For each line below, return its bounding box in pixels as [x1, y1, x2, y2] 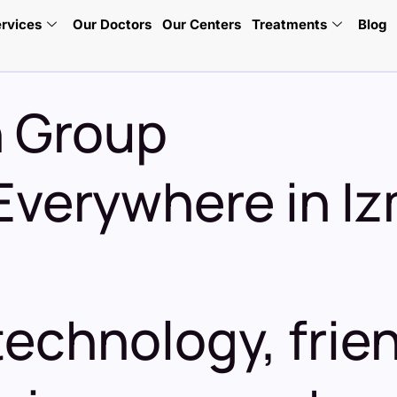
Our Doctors [73, 15, 152, 33]
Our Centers [162, 15, 242, 33]
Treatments [252, 15, 328, 33]
